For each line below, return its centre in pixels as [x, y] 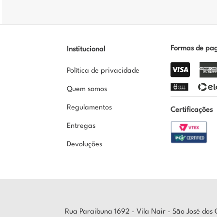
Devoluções [85, 145]
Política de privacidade [103, 71]
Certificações [191, 110]
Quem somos [87, 90]
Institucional [86, 50]
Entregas [81, 126]
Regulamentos [90, 108]
